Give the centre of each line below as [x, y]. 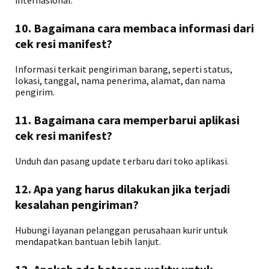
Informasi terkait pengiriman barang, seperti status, [124, 69]
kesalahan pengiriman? [77, 204]
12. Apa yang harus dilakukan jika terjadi [122, 189]
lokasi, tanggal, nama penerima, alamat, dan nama [120, 80]
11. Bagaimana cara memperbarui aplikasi [127, 120]
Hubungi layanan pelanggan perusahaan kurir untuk [121, 230]
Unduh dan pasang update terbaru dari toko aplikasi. [122, 161]
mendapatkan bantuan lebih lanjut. [88, 241]
